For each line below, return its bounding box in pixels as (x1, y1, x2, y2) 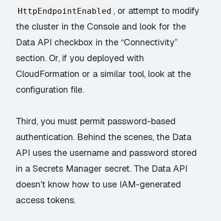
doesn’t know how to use (16, 179, 120, 190)
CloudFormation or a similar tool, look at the (16, 68, 191, 79)
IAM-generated (119, 179, 182, 190)
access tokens (16, 194, 74, 206)
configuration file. (16, 83, 84, 95)
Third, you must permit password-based (16, 115, 176, 127)
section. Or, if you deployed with (16, 52, 145, 64)
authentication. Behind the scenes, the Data (16, 131, 192, 143)
